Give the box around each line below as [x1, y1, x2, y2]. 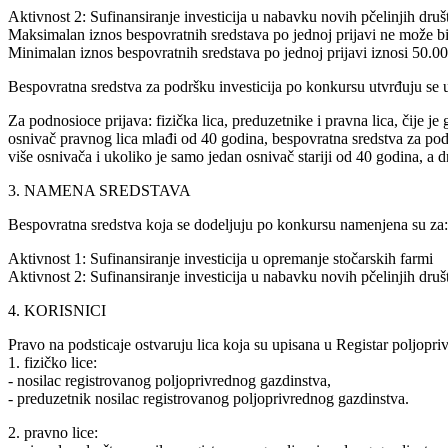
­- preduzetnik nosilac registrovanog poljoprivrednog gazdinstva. [8, 389, 409, 407]
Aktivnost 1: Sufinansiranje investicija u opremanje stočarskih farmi [8, 249, 433, 267]
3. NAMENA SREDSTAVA [8, 181, 191, 199]
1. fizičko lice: [8, 353, 97, 371]
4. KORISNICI [8, 301, 106, 319]
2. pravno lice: [8, 423, 98, 441]
